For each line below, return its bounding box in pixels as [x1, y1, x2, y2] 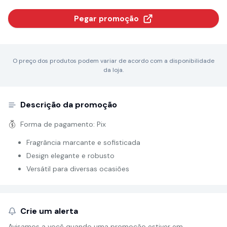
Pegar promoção [74, 13, 139, 24]
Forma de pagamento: [20, 120, 97, 129]
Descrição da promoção [20, 99, 117, 110]
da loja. [103, 66, 124, 74]
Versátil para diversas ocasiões [26, 164, 129, 173]
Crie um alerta [20, 206, 78, 216]
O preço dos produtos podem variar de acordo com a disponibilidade [13, 57, 214, 65]
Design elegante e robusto [26, 151, 115, 160]
